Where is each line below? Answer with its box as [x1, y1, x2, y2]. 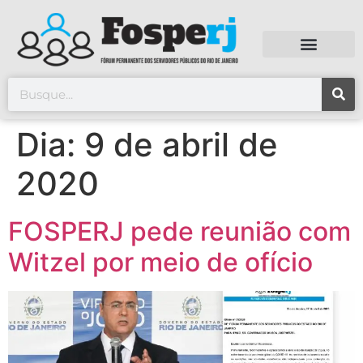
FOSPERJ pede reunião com [8, 216, 351, 248]
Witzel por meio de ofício [8, 246, 313, 279]
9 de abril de [84, 125, 278, 165]
